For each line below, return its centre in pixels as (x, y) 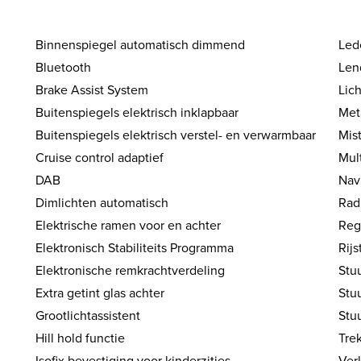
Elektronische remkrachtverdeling (131, 270)
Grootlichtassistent (88, 315)
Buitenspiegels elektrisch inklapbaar (137, 112)
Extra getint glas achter (100, 293)
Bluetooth (64, 67)
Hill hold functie (81, 338)
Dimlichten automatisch (102, 203)
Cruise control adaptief (100, 158)
